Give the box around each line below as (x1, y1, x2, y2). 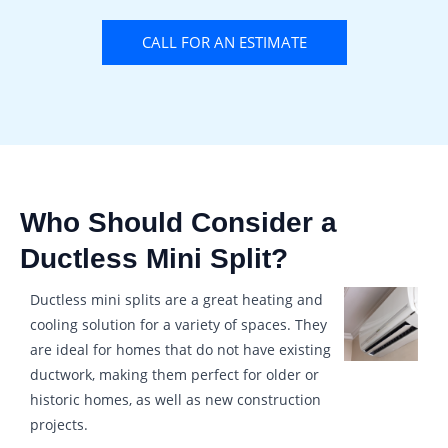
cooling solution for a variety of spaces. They (30, 314, 327, 334)
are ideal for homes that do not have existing (30, 339, 331, 359)
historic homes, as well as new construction (30, 389, 321, 409)
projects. (30, 414, 88, 434)
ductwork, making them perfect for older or (30, 364, 319, 384)
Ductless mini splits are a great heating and (30, 289, 323, 309)
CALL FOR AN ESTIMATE (141, 31, 307, 52)
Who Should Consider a (20, 206, 337, 238)
